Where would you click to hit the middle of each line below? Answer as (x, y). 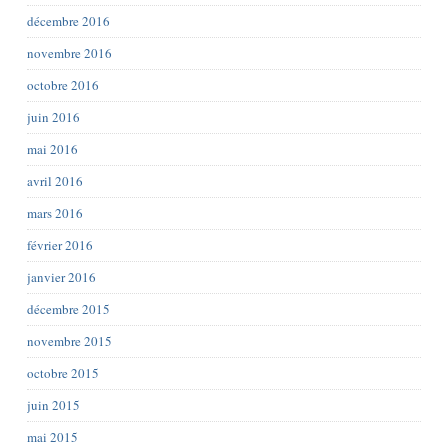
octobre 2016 (62, 85)
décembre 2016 (68, 21)
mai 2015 (52, 437)
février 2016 (59, 245)
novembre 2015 (69, 341)
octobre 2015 (62, 373)
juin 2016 (53, 117)
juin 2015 (53, 405)
